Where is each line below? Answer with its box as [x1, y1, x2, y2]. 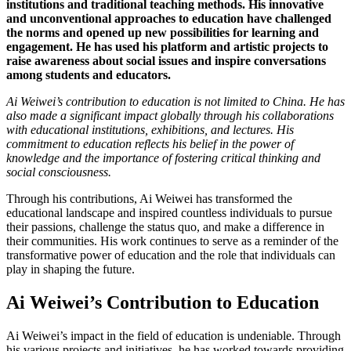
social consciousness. [6, 165, 111, 179]
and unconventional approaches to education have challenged [6, 12, 331, 25]
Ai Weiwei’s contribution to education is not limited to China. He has [6, 95, 345, 108]
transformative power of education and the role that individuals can [6, 248, 335, 262]
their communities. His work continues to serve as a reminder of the [6, 234, 338, 248]
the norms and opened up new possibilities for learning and [6, 26, 319, 39]
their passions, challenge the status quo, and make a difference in [6, 220, 324, 233]
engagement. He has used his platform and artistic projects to [6, 40, 328, 53]
